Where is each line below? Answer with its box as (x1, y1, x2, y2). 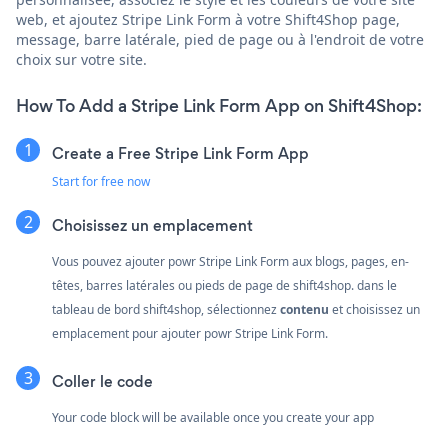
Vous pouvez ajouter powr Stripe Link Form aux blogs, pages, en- (52, 252, 409, 270)
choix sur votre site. (16, 49, 147, 69)
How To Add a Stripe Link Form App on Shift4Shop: (16, 93, 422, 118)
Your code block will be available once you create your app (52, 408, 374, 426)
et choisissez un (329, 300, 420, 318)
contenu (280, 300, 329, 318)
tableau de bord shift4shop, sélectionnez (52, 300, 280, 318)
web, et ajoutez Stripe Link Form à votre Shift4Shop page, (16, 9, 400, 29)
